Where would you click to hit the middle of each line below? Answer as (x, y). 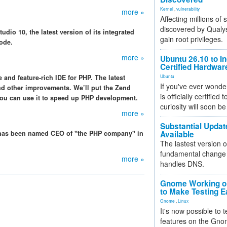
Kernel (167, 9)
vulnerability (188, 9)
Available (177, 134)
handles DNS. (182, 164)
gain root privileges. (192, 39)
